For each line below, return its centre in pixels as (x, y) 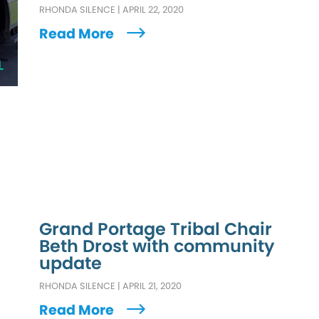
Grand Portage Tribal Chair (156, 229)
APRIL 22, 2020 (153, 9)
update (71, 263)
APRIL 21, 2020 (152, 286)
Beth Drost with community (157, 246)
